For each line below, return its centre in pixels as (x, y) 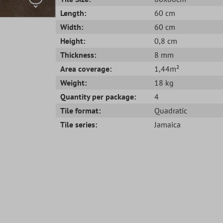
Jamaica (167, 124)
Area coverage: (86, 68)
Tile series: (79, 124)
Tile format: (81, 110)
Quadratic (170, 110)
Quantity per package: (98, 96)
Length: (73, 13)
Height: (73, 41)
